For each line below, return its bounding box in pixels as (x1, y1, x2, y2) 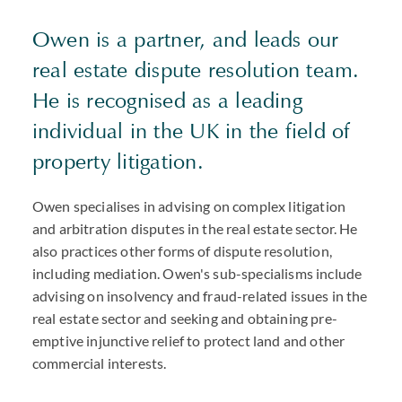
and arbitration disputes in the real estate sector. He (32, 220, 358, 237)
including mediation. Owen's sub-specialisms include (32, 265, 363, 282)
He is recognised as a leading (32, 87, 302, 114)
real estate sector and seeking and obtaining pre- (32, 310, 337, 327)
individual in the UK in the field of (32, 118, 351, 144)
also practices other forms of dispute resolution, (32, 242, 332, 259)
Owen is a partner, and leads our (32, 26, 339, 53)
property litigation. (32, 148, 204, 175)
